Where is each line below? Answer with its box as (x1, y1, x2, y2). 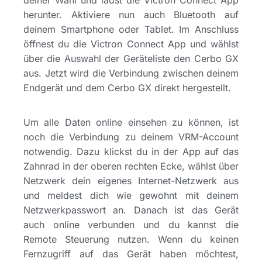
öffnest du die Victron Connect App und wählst (23, 37, 239, 50)
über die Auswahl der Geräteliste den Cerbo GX (23, 52, 239, 64)
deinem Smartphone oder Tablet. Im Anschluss (23, 23, 239, 35)
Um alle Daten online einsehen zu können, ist (23, 116, 239, 129)
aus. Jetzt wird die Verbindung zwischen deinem (23, 67, 239, 79)
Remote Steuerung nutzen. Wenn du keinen (23, 233, 239, 246)
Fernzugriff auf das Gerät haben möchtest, (23, 248, 239, 260)
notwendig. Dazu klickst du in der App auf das (23, 146, 239, 158)
